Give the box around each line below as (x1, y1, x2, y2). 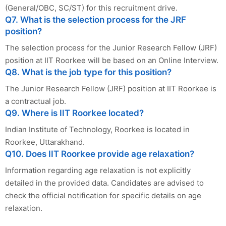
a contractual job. (5, 96, 66, 106)
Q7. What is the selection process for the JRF (5, 14, 186, 25)
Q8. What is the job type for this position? (5, 67, 172, 77)
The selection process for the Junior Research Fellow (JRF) (5, 42, 217, 52)
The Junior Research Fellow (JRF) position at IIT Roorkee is (5, 83, 216, 93)
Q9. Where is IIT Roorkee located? (5, 107, 144, 118)
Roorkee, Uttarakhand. (5, 137, 85, 147)
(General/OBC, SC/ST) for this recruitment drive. (5, 3, 178, 13)
